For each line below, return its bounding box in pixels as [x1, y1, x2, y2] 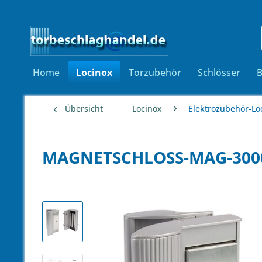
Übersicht [65, 103, 103, 114]
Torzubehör [129, 66, 181, 79]
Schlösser [198, 66, 240, 79]
